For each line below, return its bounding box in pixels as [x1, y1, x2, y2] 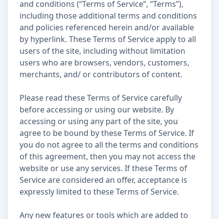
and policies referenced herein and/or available [20, 22, 194, 33]
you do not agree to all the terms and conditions [20, 139, 198, 150]
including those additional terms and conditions [20, 10, 197, 21]
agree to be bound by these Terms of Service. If [20, 128, 194, 138]
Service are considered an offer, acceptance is [20, 175, 187, 185]
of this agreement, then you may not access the [20, 151, 196, 162]
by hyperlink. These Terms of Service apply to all [20, 34, 196, 44]
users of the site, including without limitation [20, 45, 185, 56]
